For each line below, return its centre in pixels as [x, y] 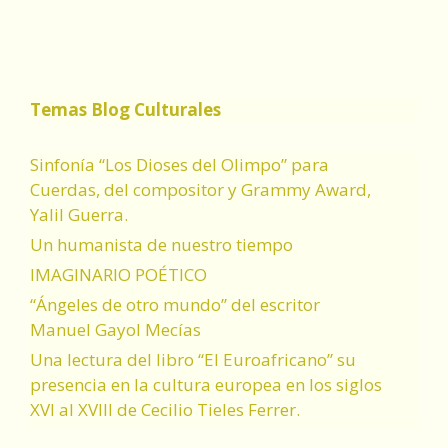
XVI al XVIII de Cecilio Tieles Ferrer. [165, 409]
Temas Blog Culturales [125, 109]
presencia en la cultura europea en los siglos [206, 384]
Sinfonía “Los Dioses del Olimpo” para [179, 164]
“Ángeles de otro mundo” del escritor [175, 304]
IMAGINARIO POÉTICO [118, 274]
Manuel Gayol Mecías [115, 329]
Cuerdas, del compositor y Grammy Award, [200, 189]
